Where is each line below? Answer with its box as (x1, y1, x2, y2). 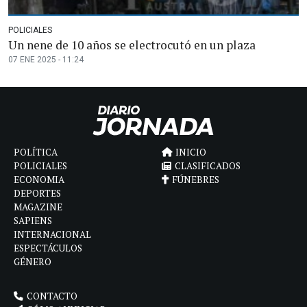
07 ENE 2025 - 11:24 (8, 55, 84, 65)
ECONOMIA (14, 173, 64, 186)
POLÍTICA (14, 146, 58, 159)
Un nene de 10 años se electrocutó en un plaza (8, 37, 256, 53)
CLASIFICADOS (175, 160, 241, 173)
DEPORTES (14, 187, 61, 200)
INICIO (175, 146, 206, 159)
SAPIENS (14, 214, 52, 228)
